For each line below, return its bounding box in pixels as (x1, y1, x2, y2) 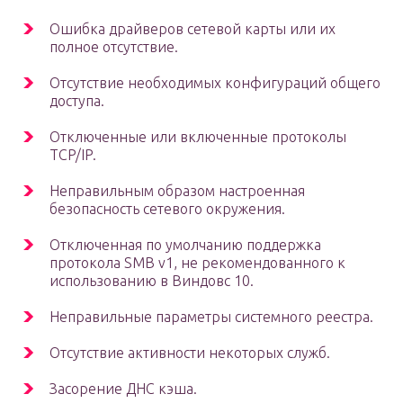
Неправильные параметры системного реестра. (49, 309, 373, 326)
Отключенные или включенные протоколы (49, 129, 346, 146)
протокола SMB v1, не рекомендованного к (49, 255, 345, 272)
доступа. (49, 93, 104, 110)
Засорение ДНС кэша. (49, 381, 197, 398)
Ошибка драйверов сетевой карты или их (49, 21, 336, 38)
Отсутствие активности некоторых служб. (49, 345, 330, 362)
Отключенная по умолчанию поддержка (49, 237, 321, 254)
